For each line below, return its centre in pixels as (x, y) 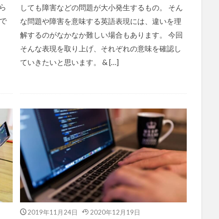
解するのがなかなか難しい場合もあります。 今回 (101, 34)
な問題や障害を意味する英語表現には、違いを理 (100, 21)
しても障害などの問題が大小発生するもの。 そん (101, 7)
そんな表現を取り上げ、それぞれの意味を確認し (100, 48)
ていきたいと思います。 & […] (69, 62)
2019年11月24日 (53, 212)
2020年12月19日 (115, 212)
